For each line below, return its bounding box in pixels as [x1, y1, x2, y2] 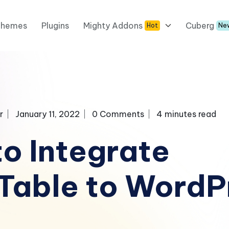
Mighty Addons [83, 20, 143, 31]
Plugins [41, 20, 70, 31]
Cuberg [186, 20, 215, 31]
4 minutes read [156, 108, 216, 119]
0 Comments [91, 108, 144, 119]
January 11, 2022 [15, 108, 80, 119]
